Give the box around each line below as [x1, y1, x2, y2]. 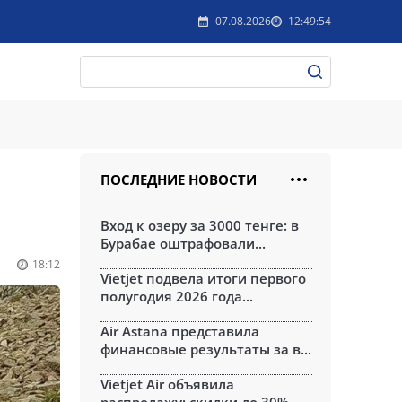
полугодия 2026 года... [100, 287, 253, 305]
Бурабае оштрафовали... [100, 234, 266, 252]
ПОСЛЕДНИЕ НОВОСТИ [100, 170, 257, 188]
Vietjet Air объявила [100, 375, 234, 393]
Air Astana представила [100, 322, 259, 340]
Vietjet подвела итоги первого [100, 269, 306, 287]
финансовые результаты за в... [100, 340, 311, 358]
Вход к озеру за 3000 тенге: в [100, 216, 299, 234]
